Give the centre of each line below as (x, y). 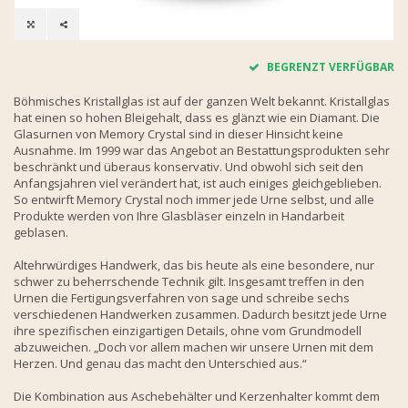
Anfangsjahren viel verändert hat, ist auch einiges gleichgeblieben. (198, 183)
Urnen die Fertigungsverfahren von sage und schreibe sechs (182, 297)
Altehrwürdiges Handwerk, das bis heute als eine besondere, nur (194, 265)
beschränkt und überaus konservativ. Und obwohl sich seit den (189, 166)
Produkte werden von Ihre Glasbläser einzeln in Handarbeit (179, 215)
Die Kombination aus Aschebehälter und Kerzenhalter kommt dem (197, 396)
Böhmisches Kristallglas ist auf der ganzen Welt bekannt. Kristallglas (202, 101)
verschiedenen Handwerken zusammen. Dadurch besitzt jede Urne (200, 314)
